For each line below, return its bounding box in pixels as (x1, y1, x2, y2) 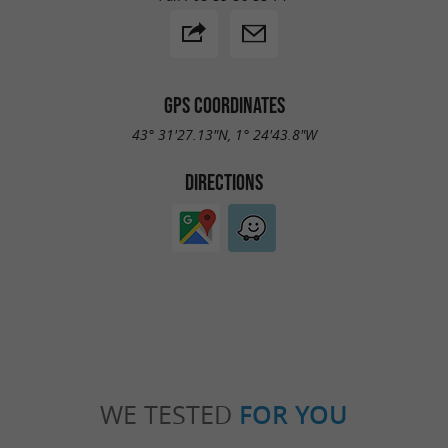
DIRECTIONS (185, 169, 263, 194)
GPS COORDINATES (163, 93, 285, 118)
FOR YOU (239, 398, 348, 433)
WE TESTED (100, 398, 239, 432)
